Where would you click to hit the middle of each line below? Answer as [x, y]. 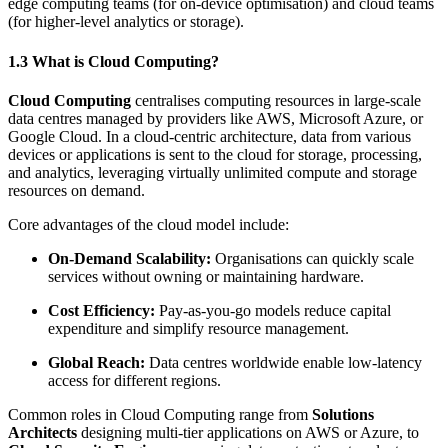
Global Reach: [96, 362]
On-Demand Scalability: [129, 258]
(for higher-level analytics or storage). [126, 22]
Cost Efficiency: [101, 310]
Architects [42, 432]
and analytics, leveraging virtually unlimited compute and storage [212, 172]
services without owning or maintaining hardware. [206, 276]
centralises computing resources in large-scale [276, 100]
